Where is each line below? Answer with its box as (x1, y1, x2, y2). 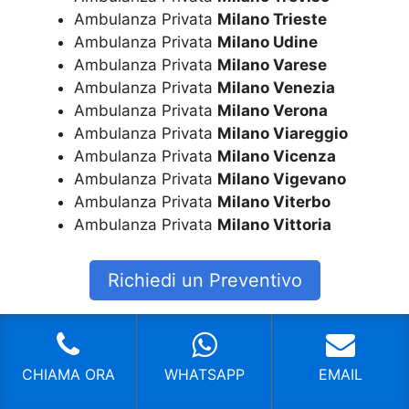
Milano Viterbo (217, 193, 330, 212)
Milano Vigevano (217, 170, 346, 189)
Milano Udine (217, 33, 318, 52)
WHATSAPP (163, 365, 245, 383)
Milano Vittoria (217, 215, 331, 235)
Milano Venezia (217, 79, 335, 98)
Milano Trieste (217, 10, 327, 29)
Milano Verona (217, 101, 328, 121)
